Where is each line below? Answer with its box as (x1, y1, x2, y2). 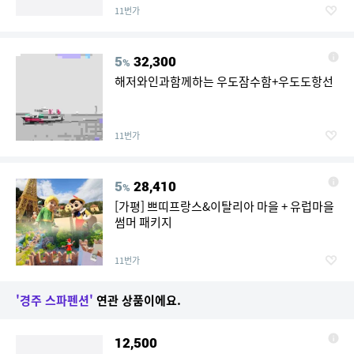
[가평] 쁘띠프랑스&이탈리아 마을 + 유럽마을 (115, 198, 334, 215)
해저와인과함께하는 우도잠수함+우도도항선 (115, 73, 333, 90)
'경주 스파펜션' (16, 292, 93, 309)
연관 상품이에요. (93, 292, 181, 309)
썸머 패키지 (115, 213, 172, 231)
